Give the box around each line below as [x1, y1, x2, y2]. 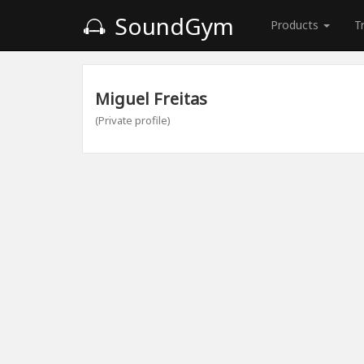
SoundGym [109, 11, 234, 41]
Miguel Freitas [95, 88, 207, 110]
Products [271, 17, 322, 32]
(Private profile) [95, 113, 171, 128]
